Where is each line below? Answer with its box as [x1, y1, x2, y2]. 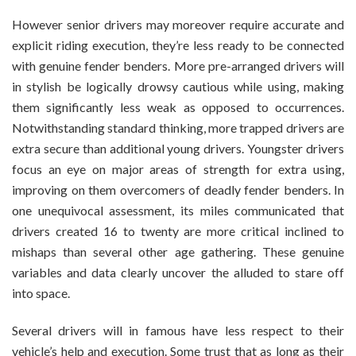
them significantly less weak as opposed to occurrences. [12, 99, 344, 114]
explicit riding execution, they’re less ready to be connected [12, 37, 344, 52]
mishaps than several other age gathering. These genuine [12, 243, 344, 259]
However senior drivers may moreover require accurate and [12, 16, 344, 32]
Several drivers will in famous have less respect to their [12, 322, 344, 338]
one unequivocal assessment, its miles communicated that [12, 202, 344, 218]
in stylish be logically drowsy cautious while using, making [12, 78, 344, 94]
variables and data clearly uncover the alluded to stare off [12, 264, 344, 280]
